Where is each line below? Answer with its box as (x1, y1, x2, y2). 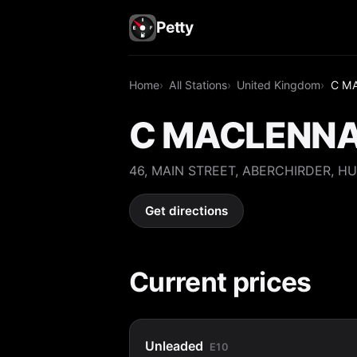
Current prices (129, 265, 312, 298)
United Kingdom (237, 77, 321, 92)
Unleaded (145, 337, 204, 354)
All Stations (169, 77, 228, 92)
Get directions (145, 203, 229, 219)
